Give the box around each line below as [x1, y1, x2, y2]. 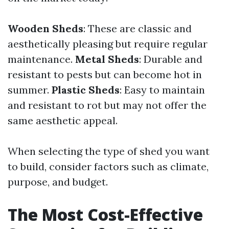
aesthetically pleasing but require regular [8, 37, 208, 50]
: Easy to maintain [120, 83, 205, 96]
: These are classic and [83, 22, 192, 35]
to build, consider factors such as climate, [8, 160, 209, 173]
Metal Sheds [75, 53, 139, 65]
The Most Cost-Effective [8, 203, 203, 225]
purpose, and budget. [8, 175, 108, 188]
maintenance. [8, 53, 75, 65]
